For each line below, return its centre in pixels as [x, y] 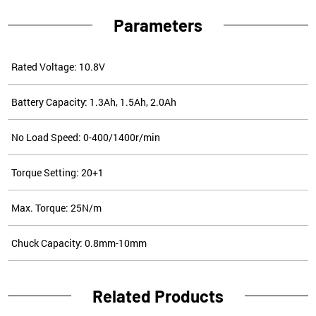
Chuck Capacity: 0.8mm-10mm [79, 243]
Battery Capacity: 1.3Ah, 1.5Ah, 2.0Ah [94, 102]
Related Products [158, 296]
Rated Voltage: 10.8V [59, 67]
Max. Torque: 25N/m [57, 208]
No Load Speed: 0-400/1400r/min [86, 137]
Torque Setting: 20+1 [58, 172]
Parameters [158, 25]
